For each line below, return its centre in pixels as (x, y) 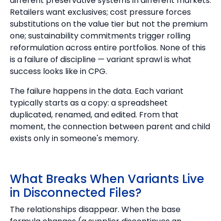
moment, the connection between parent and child (110, 127)
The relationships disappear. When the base (95, 209)
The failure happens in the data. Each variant (97, 91)
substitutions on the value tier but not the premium (109, 24)
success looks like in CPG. (58, 71)
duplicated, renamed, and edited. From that (94, 115)
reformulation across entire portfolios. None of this (108, 48)
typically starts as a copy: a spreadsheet (89, 103)
